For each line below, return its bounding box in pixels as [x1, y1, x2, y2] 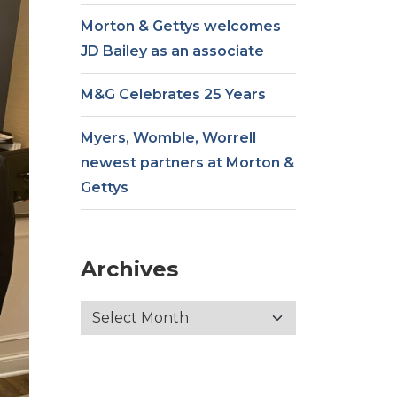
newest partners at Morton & [81, 154, 294, 171]
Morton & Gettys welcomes [81, 18, 281, 35]
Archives [81, 256, 178, 282]
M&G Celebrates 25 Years [81, 86, 266, 103]
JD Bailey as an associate [81, 43, 264, 59]
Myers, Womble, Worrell [81, 129, 256, 146]
